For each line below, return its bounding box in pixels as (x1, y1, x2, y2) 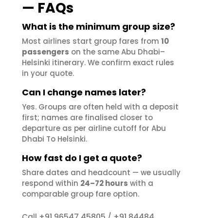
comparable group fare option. (22, 189, 139, 199)
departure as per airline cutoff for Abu (22, 123, 166, 133)
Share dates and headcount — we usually (22, 167, 181, 178)
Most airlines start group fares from (22, 36, 161, 46)
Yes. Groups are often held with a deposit (22, 102, 179, 112)
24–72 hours (80, 178, 128, 188)
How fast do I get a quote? (22, 152, 142, 164)
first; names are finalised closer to (22, 112, 153, 123)
